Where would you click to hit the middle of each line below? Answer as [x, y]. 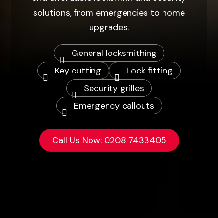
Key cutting [78, 71]
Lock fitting [150, 71]
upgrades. [109, 27]
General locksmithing [114, 53]
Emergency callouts [114, 106]
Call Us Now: [78, 140]
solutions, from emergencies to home [109, 13]
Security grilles [114, 88]
